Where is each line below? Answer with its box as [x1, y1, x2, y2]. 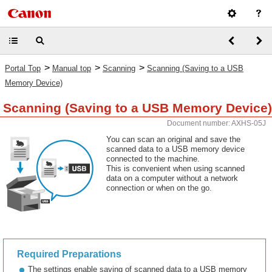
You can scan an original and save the [106, 135, 240, 144]
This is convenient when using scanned [106, 164, 245, 173]
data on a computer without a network [106, 174, 238, 183]
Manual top [52, 64, 91, 73]
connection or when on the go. [106, 183, 212, 192]
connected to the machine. [106, 154, 200, 163]
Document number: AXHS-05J [167, 119, 266, 127]
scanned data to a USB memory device [106, 144, 245, 154]
